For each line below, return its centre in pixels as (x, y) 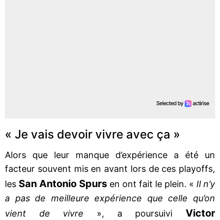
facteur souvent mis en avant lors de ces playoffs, (110, 168)
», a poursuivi (135, 213)
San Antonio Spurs (64, 183)
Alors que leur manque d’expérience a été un (110, 155)
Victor (201, 213)
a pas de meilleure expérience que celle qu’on (110, 198)
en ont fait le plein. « (153, 184)
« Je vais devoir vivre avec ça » (93, 134)
